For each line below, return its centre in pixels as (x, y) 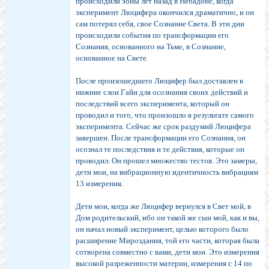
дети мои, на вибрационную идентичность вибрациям (167, 172)
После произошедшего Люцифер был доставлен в (159, 81)
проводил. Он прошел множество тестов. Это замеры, (166, 161)
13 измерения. (99, 184)
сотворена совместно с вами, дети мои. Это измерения (168, 252)
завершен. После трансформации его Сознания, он (161, 138)
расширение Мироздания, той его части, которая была (168, 241)
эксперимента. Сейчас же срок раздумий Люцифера (163, 127)
